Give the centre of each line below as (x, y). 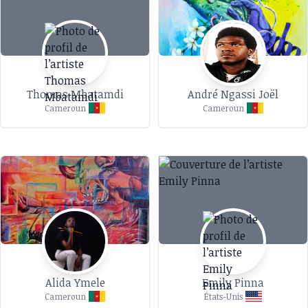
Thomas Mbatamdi (75, 94)
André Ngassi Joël (233, 94)
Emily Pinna (233, 283)
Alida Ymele (75, 283)
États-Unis (223, 296)
